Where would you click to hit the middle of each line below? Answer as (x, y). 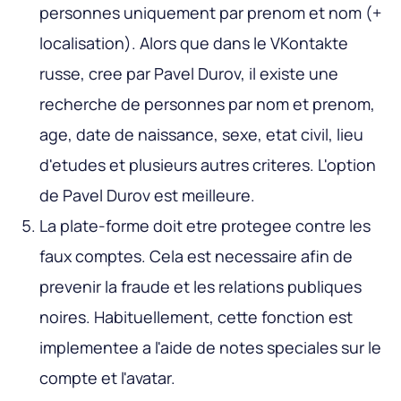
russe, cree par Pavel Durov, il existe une (189, 74)
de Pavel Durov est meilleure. (147, 196)
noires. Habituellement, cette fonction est (196, 317)
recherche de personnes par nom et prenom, (207, 104)
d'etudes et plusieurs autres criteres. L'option (208, 165)
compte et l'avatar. (107, 378)
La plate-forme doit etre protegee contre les (205, 226)
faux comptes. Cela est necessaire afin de (196, 256)
